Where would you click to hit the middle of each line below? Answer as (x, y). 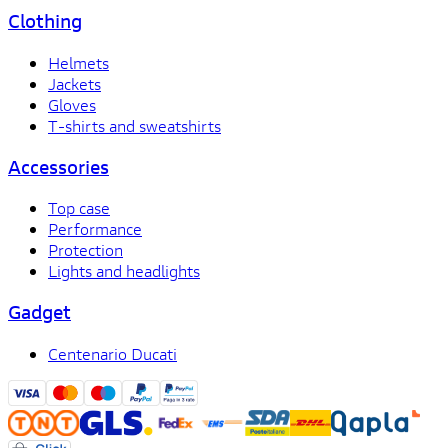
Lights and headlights (124, 271)
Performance (95, 229)
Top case (79, 208)
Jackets (74, 83)
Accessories (58, 166)
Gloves (72, 104)
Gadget (39, 312)
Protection (85, 250)
